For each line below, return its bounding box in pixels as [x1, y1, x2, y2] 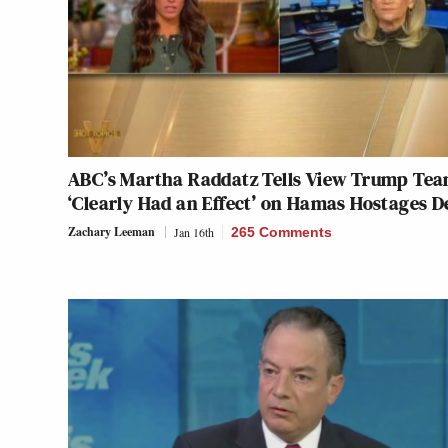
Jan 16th [174, 223, 214, 240]
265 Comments [231, 223, 332, 240]
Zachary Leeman [68, 222, 155, 240]
